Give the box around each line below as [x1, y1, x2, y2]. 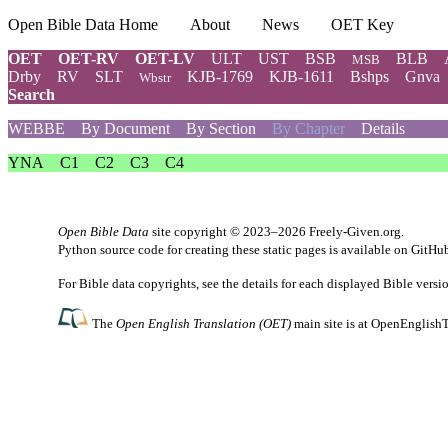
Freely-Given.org [309, 224, 401, 239]
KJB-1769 [187, 68, 253, 85]
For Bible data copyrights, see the [58, 276, 242, 291]
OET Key [331, 16, 394, 33]
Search [8, 86, 55, 103]
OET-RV [58, 50, 119, 67]
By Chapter [256, 120, 361, 137]
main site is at [291, 316, 372, 331]
